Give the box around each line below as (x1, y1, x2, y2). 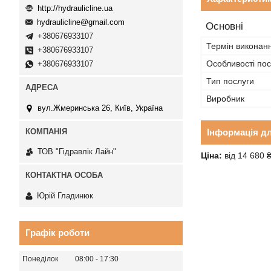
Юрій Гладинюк (37, 191, 93, 200)
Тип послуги (206, 76, 254, 86)
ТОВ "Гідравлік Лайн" (38, 147, 116, 157)
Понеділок (22, 254, 58, 263)
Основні (206, 21, 243, 32)
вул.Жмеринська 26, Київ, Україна (38, 103, 163, 113)
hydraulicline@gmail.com (37, 18, 125, 27)
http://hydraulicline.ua (38, 3, 113, 13)
